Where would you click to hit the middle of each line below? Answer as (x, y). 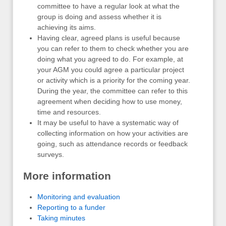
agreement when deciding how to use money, (110, 102)
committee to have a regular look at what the (108, 6)
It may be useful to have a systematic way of (108, 123)
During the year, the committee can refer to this (112, 91)
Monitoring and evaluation (79, 197)
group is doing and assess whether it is (99, 17)
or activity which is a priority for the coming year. (114, 80)
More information (67, 176)
